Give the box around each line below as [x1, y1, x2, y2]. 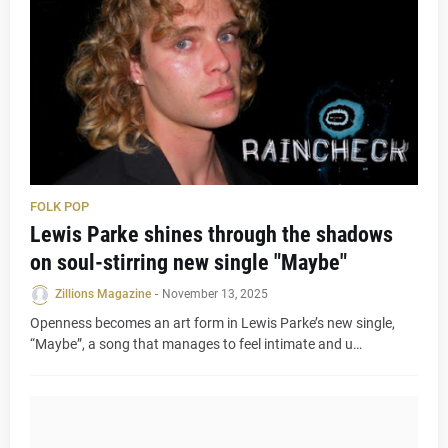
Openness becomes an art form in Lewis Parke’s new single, [30, 315, 395, 331]
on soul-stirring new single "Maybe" [30, 250, 347, 275]
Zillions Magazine [55, 287, 151, 301]
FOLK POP [30, 199, 89, 214]
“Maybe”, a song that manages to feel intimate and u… [30, 336, 362, 352]
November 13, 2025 [162, 287, 268, 301]
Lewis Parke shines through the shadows [30, 222, 393, 247]
